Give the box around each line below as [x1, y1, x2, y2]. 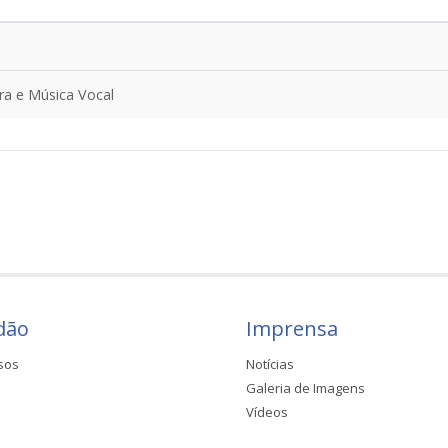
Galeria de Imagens [246, 378, 365, 397]
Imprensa [246, 314, 338, 342]
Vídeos [246, 402, 288, 421]
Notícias [246, 354, 294, 373]
